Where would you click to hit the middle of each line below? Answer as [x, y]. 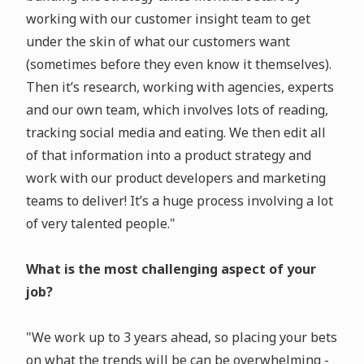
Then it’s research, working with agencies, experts [180, 87]
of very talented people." [100, 224]
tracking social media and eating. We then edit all [175, 133]
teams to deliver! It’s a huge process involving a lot [179, 201]
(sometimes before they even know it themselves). [178, 65]
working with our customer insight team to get [168, 19]
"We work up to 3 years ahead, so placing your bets [181, 338]
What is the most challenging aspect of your [171, 269]
